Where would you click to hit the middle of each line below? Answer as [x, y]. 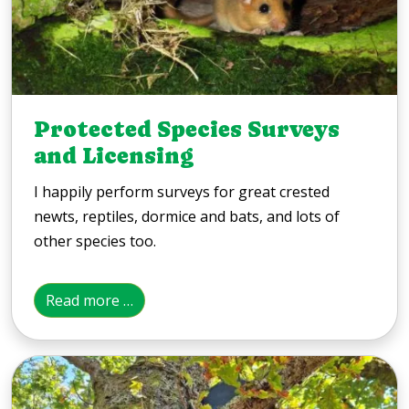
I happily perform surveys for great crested [182, 191]
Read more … [89, 300]
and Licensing [114, 156]
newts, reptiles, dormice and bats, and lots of [187, 216]
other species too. [95, 241]
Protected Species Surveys [187, 129]
